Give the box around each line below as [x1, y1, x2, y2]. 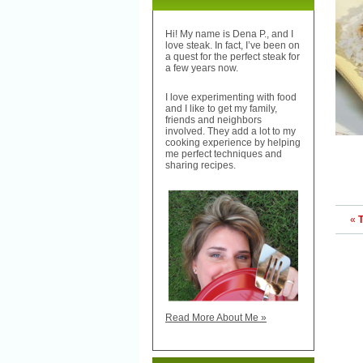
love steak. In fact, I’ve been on [165, 40, 300, 52]
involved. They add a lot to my [165, 126, 296, 138]
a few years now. [165, 62, 238, 75]
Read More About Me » [165, 312, 267, 324]
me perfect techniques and [165, 148, 282, 160]
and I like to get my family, [165, 103, 277, 115]
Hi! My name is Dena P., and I [165, 28, 293, 41]
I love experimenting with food [165, 92, 297, 104]
